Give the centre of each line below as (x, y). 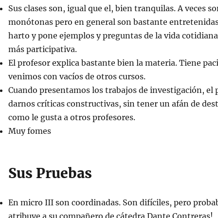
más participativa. (42, 49)
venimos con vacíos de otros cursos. (77, 76)
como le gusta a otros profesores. (72, 117)
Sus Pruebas (50, 173)
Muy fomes (29, 131)
